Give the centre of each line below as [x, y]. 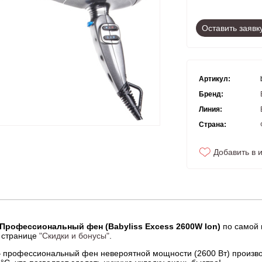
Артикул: [215, 79]
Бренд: [211, 94]
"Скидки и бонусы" [74, 235]
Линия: [211, 109]
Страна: [213, 124]
